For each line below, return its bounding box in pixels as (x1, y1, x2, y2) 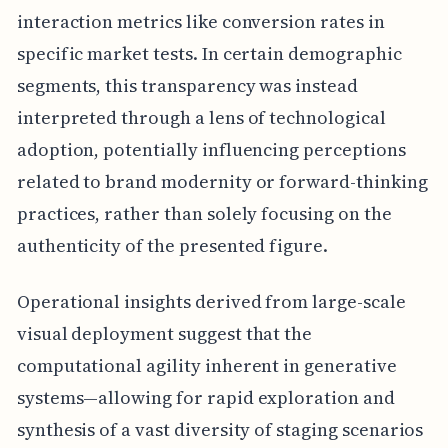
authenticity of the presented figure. (16, 233, 329, 259)
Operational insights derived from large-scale (16, 289, 406, 315)
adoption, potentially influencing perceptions (16, 137, 406, 163)
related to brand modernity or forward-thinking (16, 169, 428, 195)
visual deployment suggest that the (16, 321, 313, 347)
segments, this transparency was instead (16, 73, 358, 99)
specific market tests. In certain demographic (16, 41, 402, 67)
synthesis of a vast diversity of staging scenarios (16, 417, 424, 443)
